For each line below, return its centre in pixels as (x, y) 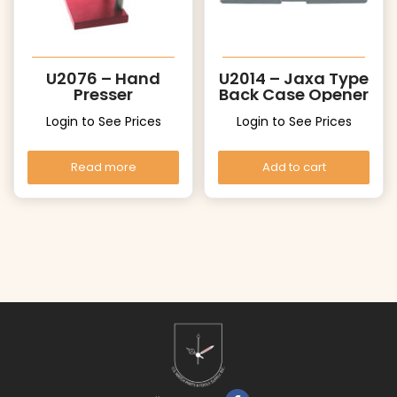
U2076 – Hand (103, 79)
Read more (103, 167)
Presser (103, 95)
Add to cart (294, 167)
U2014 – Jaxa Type (294, 79)
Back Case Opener (294, 95)
